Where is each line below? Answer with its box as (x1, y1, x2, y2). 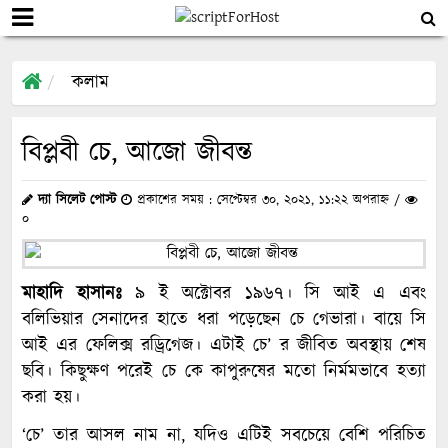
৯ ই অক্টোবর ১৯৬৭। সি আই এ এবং (121, 281, 427, 308)
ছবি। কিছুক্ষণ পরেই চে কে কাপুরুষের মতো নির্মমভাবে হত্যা (22, 359, 426, 386)
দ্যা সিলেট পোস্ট (38, 191, 116, 210)
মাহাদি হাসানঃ (22, 281, 122, 308)
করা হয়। (22, 385, 80, 412)
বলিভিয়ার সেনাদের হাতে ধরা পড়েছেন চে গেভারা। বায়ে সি (22, 307, 426, 334)
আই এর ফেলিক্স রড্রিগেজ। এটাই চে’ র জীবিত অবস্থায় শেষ (22, 333, 426, 360)
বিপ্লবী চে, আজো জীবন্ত (22, 133, 253, 173)
